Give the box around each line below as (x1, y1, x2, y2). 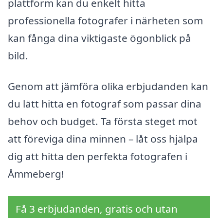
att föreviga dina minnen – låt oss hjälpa (8, 132, 198, 146)
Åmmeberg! (8, 167, 64, 181)
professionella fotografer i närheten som (8, 13, 203, 27)
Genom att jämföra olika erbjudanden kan (8, 79, 208, 93)
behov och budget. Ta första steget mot (8, 114, 198, 128)
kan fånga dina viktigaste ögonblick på (8, 31, 191, 45)
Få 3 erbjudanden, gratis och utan (16, 202, 178, 216)
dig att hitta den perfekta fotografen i (8, 149, 187, 163)
